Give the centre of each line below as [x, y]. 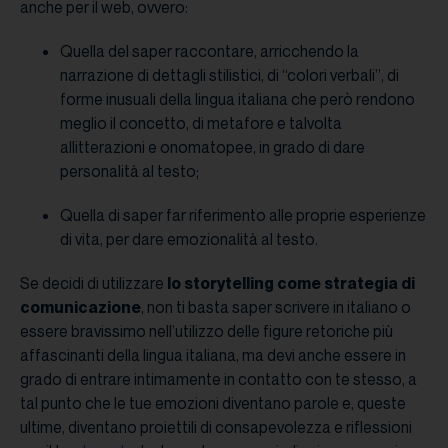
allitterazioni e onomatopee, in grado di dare [212, 146]
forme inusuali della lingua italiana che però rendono [237, 98]
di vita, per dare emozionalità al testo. [190, 238]
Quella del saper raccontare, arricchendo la [209, 50]
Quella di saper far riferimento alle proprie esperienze [243, 214]
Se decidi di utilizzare [93, 282]
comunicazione [80, 306]
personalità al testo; [129, 170]
